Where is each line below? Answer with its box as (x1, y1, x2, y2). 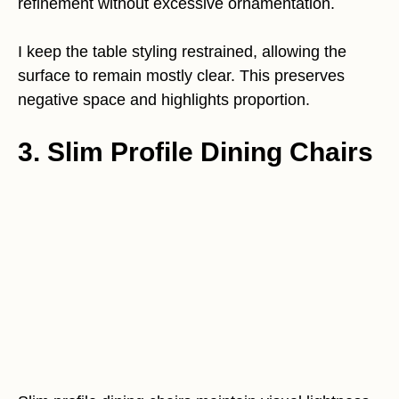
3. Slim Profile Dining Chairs (18, 137, 373, 167)
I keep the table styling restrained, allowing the (18, 43, 346, 61)
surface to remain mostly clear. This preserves (18, 67, 345, 85)
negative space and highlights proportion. (18, 91, 310, 109)
